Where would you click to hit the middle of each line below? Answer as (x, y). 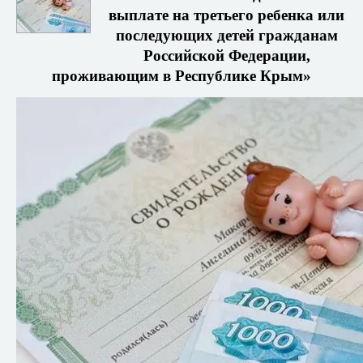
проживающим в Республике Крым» (181, 76)
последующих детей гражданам (226, 36)
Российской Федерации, (226, 56)
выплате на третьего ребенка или (227, 15)
